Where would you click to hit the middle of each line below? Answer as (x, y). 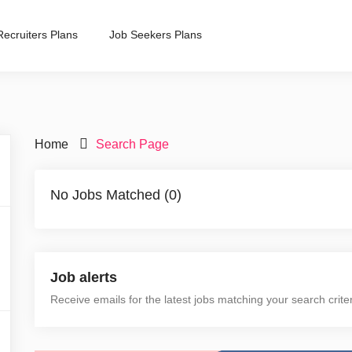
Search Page (132, 144)
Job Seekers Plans (156, 35)
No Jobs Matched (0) (116, 195)
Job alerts (84, 277)
